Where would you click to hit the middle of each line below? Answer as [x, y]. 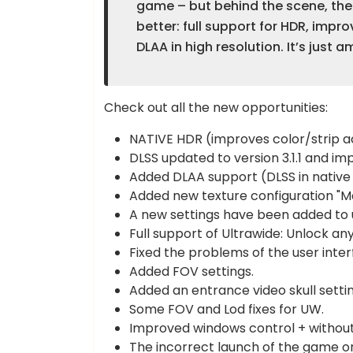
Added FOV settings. [191, 271]
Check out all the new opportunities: [216, 108]
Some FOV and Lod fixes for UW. [227, 309]
